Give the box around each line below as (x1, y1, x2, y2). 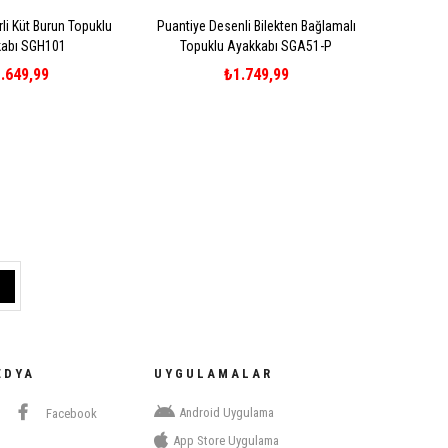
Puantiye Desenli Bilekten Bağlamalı (156, 18, 356, 35)
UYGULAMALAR (154, 366, 273, 382)
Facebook (43, 406, 97, 422)
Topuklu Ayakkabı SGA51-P (180, 38, 332, 55)
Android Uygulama (179, 405, 274, 421)
